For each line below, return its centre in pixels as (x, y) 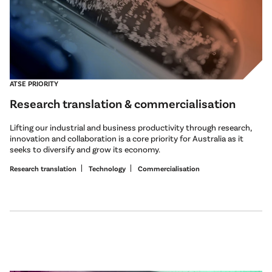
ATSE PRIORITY (34, 83)
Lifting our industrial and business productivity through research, (131, 127)
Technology (107, 168)
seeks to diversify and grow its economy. (85, 149)
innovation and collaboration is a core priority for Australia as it (127, 138)
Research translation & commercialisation (123, 103)
